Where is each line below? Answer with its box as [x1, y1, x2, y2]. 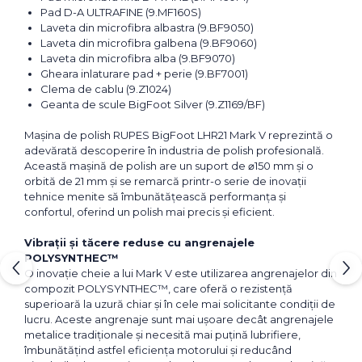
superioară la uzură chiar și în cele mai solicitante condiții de [24, 297, 335, 311]
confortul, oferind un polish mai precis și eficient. [24, 205, 275, 219]
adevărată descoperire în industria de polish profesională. [24, 144, 324, 158]
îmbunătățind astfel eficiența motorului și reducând [24, 343, 292, 357]
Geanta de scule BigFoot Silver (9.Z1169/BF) [40, 98, 265, 112]
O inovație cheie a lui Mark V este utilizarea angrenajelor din [24, 267, 337, 280]
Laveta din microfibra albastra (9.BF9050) [40, 21, 254, 35]
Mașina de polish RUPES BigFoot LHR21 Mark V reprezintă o [24, 128, 333, 142]
